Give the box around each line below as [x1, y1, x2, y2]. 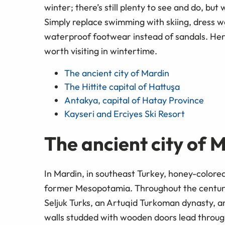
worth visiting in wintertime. [44, 45, 157, 57]
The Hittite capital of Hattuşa [64, 80, 180, 92]
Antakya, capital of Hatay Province [64, 94, 204, 106]
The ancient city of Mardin [64, 67, 169, 79]
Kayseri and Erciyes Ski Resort [64, 107, 185, 120]
